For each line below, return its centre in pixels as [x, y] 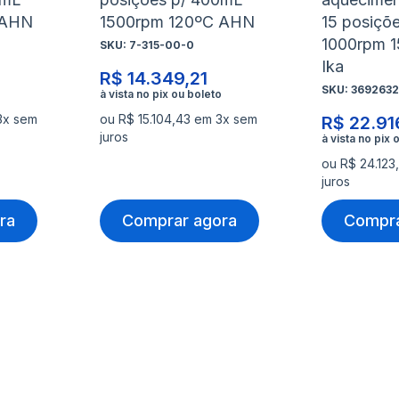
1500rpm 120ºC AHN [177, 21]
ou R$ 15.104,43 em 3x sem [178, 118]
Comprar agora [179, 221]
